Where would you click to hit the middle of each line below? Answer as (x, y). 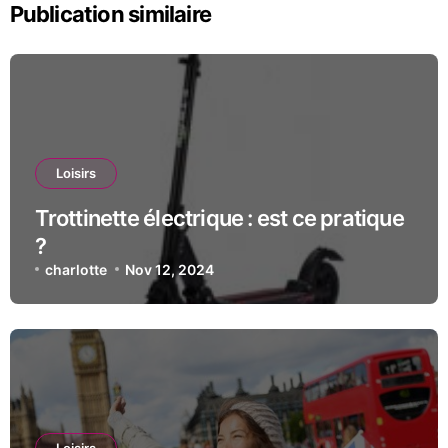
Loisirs (75, 172)
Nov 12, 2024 (170, 269)
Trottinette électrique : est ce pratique (219, 217)
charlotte (75, 269)
